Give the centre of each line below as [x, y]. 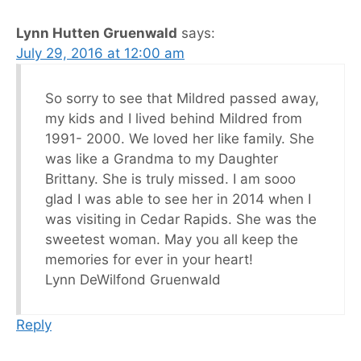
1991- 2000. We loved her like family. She [180, 139]
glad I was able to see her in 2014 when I [178, 199]
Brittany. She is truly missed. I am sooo [170, 179]
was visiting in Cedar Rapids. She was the [181, 220]
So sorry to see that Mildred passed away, [182, 99]
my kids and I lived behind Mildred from [174, 119]
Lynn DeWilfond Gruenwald [133, 280]
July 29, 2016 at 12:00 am [100, 54]
